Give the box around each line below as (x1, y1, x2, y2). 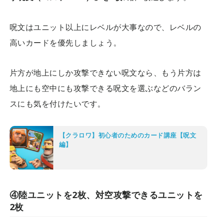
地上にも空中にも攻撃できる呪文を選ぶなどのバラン (10, 83, 201, 94)
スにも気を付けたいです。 (10, 98, 106, 109)
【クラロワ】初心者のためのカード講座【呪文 (59, 131, 197, 140)
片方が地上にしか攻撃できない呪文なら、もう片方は (10, 67, 201, 78)
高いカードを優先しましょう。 (10, 37, 122, 48)
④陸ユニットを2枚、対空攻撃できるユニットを (10, 189, 203, 201)
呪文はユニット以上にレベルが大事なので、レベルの (10, 22, 201, 33)
